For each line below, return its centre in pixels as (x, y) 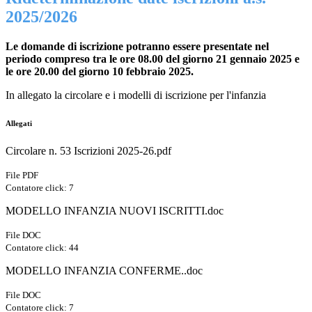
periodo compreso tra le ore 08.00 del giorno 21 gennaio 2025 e (153, 59)
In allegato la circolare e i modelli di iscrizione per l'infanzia (136, 95)
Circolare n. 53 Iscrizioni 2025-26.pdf (88, 151)
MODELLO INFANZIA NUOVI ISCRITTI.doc (115, 211)
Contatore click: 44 (42, 248)
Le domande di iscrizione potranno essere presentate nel (137, 47)
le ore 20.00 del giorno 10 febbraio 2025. (100, 72)
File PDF (22, 175)
